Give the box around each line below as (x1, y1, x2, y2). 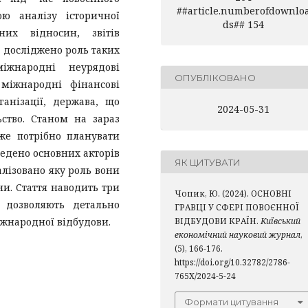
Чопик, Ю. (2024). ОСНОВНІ (175, 188, 291, 200)
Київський (261, 215, 300, 228)
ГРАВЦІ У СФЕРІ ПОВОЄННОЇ (175, 201, 299, 214)
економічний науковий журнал (175, 229, 300, 241)
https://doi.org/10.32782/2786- (175, 256, 290, 269)
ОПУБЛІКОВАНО (175, 71, 256, 83)
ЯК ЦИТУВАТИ (175, 156, 241, 168)
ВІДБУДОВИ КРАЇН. (175, 215, 261, 228)
